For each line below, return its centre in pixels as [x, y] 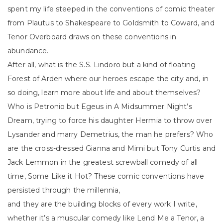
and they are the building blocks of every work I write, [102, 204]
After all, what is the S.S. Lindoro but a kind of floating [102, 65]
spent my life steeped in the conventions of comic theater [111, 9]
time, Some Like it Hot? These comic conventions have [106, 176]
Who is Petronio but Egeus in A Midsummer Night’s [100, 107]
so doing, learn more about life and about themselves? [104, 93]
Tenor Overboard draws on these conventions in [92, 37]
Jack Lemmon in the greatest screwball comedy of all [103, 162]
